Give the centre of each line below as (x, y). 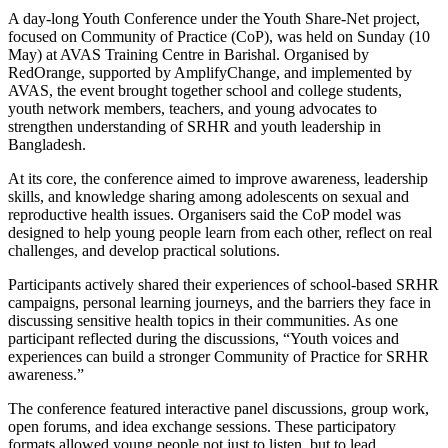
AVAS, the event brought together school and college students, (205, 91)
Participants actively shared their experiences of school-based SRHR (223, 285)
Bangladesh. (47, 145)
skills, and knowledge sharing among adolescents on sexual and (208, 197)
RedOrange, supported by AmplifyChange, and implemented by (210, 73)
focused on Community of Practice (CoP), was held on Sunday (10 (219, 37)
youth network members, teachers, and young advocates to (192, 109)
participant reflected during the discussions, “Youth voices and (203, 339)
